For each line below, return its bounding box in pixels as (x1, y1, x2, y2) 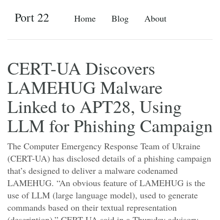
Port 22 (15, 9, 49, 25)
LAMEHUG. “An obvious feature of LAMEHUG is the (7, 177, 205, 189)
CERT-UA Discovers (7, 56, 155, 80)
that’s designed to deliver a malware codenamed (7, 165, 178, 176)
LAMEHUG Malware (7, 75, 163, 99)
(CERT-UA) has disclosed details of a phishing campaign (7, 152, 211, 164)
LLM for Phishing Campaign (7, 113, 213, 137)
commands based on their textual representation (7, 201, 177, 213)
